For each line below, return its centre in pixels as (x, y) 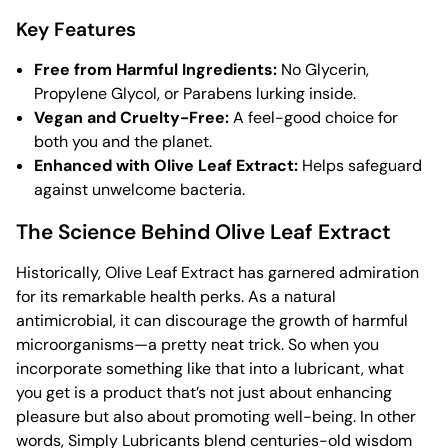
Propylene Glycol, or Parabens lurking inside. (195, 93)
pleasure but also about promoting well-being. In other (216, 416)
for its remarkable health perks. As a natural (176, 296)
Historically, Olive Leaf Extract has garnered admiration (217, 272)
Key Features (76, 29)
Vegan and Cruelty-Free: (131, 117)
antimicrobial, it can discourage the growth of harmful (212, 320)
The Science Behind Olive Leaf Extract (203, 231)
